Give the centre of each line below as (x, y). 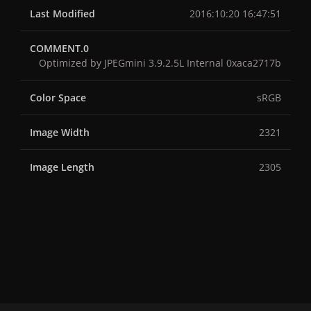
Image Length (62, 167)
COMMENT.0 (59, 49)
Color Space (58, 98)
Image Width (60, 133)
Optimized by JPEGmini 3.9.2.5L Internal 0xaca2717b (160, 63)
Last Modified (62, 14)
